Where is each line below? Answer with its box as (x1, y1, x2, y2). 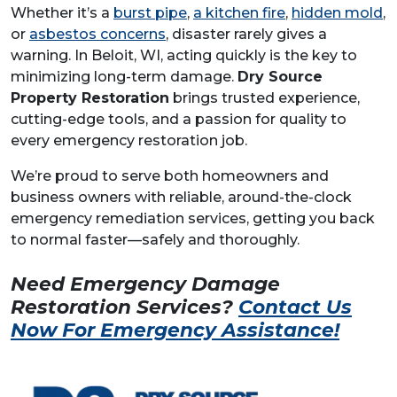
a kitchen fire (193, 4, 285, 21)
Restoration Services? (11, 295, 238, 318)
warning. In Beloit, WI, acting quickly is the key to (11, 47, 357, 64)
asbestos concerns (29, 26, 166, 43)
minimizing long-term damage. (11, 68, 237, 85)
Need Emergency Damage (11, 272, 280, 295)
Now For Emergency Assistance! (11, 318, 339, 341)
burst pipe (113, 4, 187, 21)
